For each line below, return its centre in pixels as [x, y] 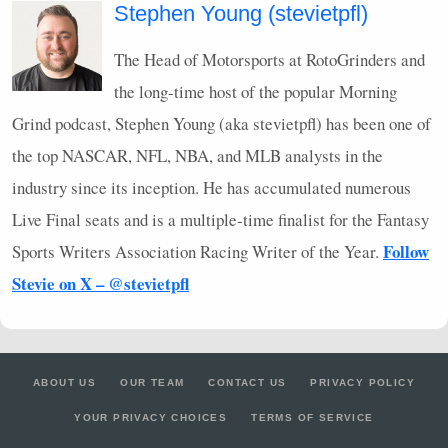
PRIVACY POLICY [362, 383]
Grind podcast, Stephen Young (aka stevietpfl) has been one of [221, 124]
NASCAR [95, 156]
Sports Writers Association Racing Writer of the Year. [197, 252]
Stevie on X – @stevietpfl [100, 284]
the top [37, 156]
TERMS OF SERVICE [312, 418]
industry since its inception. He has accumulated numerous [211, 188]
